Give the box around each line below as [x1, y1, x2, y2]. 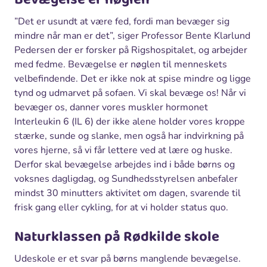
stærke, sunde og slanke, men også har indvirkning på [14, 129, 244, 142]
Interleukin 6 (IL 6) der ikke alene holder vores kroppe [14, 114, 245, 128]
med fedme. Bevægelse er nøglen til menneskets [14, 57, 227, 71]
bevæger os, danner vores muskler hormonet [14, 100, 208, 114]
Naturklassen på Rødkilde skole [14, 225, 219, 249]
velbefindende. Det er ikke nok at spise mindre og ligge [14, 72, 251, 85]
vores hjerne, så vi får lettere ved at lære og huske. [14, 143, 232, 157]
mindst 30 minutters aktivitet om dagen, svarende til [14, 186, 241, 200]
